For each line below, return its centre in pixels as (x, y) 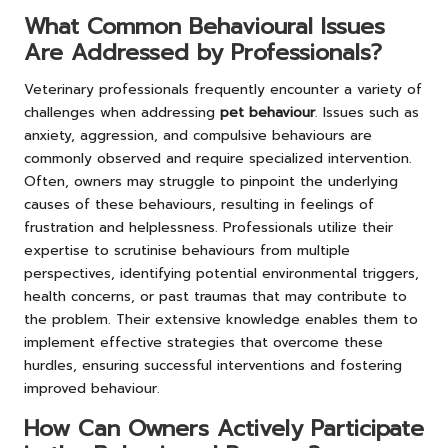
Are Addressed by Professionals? (203, 52)
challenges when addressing (122, 112)
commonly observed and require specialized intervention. (218, 158)
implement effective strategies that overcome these (203, 342)
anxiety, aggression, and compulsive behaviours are (198, 135)
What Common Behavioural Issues (204, 26)
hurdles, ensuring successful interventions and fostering (213, 365)
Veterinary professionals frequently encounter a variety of (223, 89)
